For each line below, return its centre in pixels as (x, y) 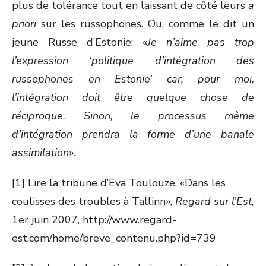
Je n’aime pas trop (201, 42)
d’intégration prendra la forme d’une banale (133, 134)
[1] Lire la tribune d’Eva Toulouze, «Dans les (119, 183)
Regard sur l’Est (213, 201)
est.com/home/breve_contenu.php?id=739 (114, 238)
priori (24, 24)
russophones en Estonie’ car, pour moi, (133, 79)
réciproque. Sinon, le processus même (133, 116)
